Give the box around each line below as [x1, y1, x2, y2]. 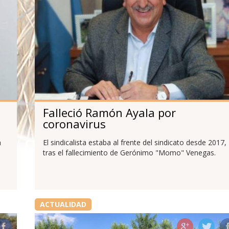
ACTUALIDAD [39, 199, 86, 210]
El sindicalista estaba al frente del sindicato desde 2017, [42, 138, 226, 148]
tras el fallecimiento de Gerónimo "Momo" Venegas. [42, 148, 216, 158]
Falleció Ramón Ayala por [42, 104, 176, 120]
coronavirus [42, 116, 106, 131]
